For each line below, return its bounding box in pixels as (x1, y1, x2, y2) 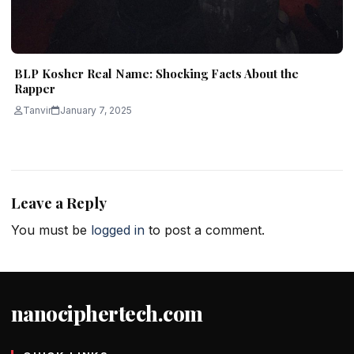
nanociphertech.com (11, 299, 203, 327)
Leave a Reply (11, 193, 107, 213)
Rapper (14, 81, 55, 97)
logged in (91, 221, 145, 238)
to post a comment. (145, 221, 265, 238)
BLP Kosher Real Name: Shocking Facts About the (14, 66, 299, 82)
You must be (11, 221, 91, 238)
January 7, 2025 (60, 104, 132, 117)
